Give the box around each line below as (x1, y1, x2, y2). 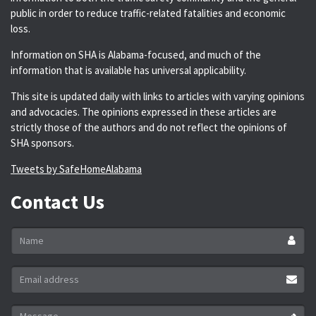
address (10, 281, 49, 295)
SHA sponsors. (11, 136, 74, 150)
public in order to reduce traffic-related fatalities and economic (11, 6, 286, 20)
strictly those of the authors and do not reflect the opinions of (11, 121, 287, 135)
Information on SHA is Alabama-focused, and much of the (11, 48, 261, 62)
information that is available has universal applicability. (11, 63, 246, 78)
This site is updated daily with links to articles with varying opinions (11, 90, 305, 104)
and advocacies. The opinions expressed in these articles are (11, 105, 276, 119)
